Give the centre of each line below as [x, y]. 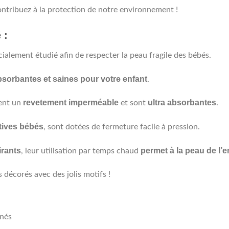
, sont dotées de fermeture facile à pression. [122, 127]
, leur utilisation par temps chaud [81, 151]
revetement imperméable [71, 103]
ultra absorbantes [182, 103]
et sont [133, 103]
